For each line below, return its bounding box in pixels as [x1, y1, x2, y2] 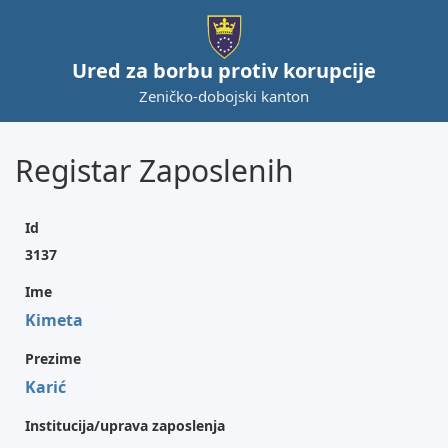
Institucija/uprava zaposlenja [25, 416, 225, 435]
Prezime [25, 349, 81, 368]
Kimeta [25, 309, 83, 331]
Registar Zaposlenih [15, 150, 294, 191]
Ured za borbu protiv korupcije [72, 57, 376, 84]
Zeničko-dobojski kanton [139, 86, 309, 106]
